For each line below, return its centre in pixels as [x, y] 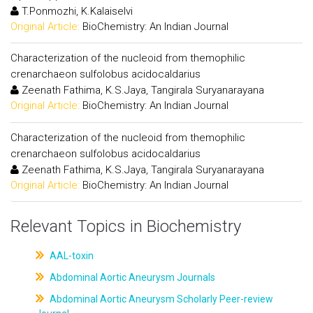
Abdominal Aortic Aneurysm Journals [131, 277]
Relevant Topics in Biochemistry [126, 226]
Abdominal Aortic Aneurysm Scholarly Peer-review [160, 299]
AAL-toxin [70, 256]
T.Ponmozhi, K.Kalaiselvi [76, 11]
